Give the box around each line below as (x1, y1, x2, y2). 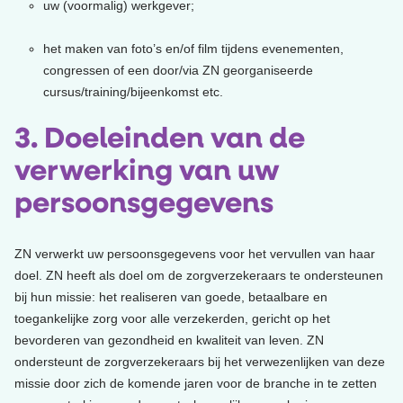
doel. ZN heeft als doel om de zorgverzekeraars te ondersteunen (14, 267, 383, 282)
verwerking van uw (14, 157, 280, 187)
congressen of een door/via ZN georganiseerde (43, 62, 313, 77)
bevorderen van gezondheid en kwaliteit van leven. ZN (14, 332, 324, 347)
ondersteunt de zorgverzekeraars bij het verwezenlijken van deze (14, 354, 385, 369)
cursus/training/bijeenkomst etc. (43, 84, 223, 99)
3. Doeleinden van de (14, 125, 305, 155)
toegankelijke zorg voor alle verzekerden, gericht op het (14, 310, 330, 326)
